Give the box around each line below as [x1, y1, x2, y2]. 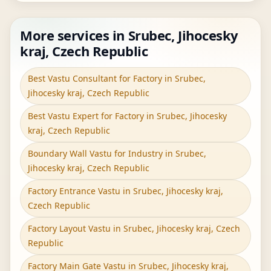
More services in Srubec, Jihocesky [20, 26, 239, 44]
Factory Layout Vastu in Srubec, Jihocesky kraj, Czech [28, 223, 240, 234]
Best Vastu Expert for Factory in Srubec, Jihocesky [28, 110, 227, 122]
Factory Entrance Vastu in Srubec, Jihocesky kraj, [28, 185, 223, 197]
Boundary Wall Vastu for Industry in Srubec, [28, 148, 206, 159]
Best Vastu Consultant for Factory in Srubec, [28, 73, 206, 84]
